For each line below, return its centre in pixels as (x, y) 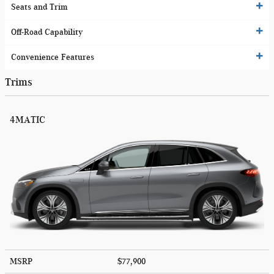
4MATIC (28, 120)
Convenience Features (53, 57)
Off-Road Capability (47, 32)
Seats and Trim (39, 7)
